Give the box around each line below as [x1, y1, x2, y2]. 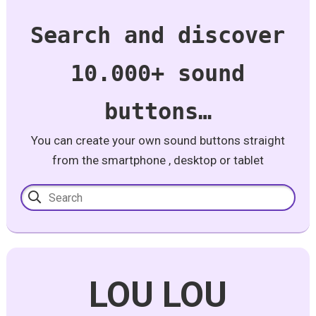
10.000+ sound [71, 60, 245, 87]
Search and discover [30, 22, 286, 49]
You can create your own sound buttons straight [30, 133, 285, 147]
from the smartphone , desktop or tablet [51, 153, 264, 167]
